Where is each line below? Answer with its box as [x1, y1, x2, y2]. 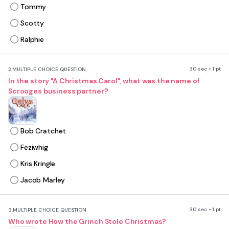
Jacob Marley [20, 175, 65, 185]
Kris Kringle [20, 159, 56, 168]
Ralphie [20, 35, 44, 44]
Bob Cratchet [20, 126, 66, 135]
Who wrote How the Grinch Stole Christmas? [8, 217, 167, 226]
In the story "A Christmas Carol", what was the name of [8, 76, 200, 85]
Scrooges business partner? [8, 86, 108, 96]
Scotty [20, 18, 44, 28]
